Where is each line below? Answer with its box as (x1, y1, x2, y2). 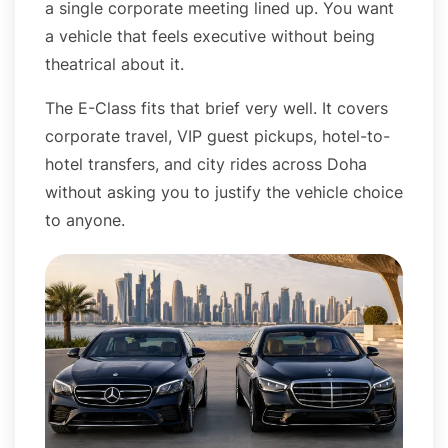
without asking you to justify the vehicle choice (45, 181, 403, 202)
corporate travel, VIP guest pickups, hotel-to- (45, 125, 390, 146)
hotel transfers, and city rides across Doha (45, 153, 367, 174)
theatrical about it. (45, 53, 184, 74)
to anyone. (45, 209, 125, 230)
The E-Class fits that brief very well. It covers (45, 97, 388, 118)
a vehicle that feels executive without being (45, 25, 375, 46)
